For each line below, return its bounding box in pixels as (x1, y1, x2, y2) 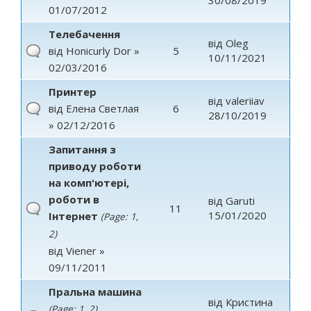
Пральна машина (49, 285, 142, 299)
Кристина (226, 295, 273, 309)
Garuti (226, 194, 255, 208)
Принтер (49, 85, 96, 99)
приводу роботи (49, 159, 141, 173)
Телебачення (49, 27, 120, 41)
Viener (66, 244, 96, 258)
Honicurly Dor (66, 44, 131, 58)
